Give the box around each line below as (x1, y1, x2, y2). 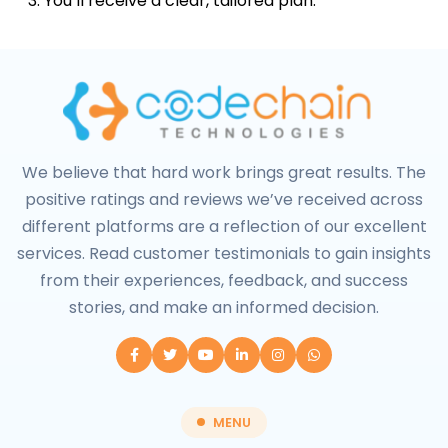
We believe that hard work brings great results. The (22, 161, 426, 185)
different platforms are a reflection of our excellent (21, 215, 427, 239)
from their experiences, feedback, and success (40, 269, 408, 293)
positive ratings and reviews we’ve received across (25, 188, 423, 212)
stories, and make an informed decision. (69, 296, 379, 320)
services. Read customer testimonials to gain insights (17, 242, 431, 266)
